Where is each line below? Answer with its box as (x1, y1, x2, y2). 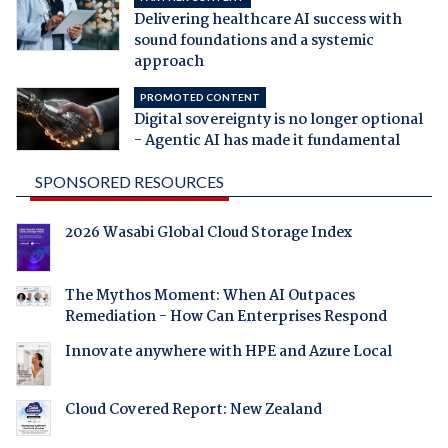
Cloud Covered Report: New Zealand (64, 398, 322, 423)
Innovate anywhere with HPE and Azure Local (64, 339, 392, 364)
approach (133, 50, 204, 75)
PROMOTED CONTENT (139, 91, 260, 104)
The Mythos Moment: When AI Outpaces (64, 283, 355, 308)
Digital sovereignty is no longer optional (133, 108, 423, 133)
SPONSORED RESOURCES (34, 172, 224, 192)
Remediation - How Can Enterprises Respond (64, 304, 387, 329)
